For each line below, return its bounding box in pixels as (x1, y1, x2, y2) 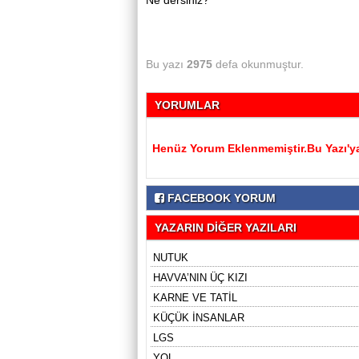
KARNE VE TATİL (153, 292, 237, 304)
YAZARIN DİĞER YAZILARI (155, 221, 296, 234)
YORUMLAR (155, 99, 220, 111)
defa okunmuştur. (212, 58, 304, 71)
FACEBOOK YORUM (164, 192, 276, 204)
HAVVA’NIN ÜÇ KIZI (153, 272, 248, 284)
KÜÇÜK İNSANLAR (153, 312, 244, 324)
